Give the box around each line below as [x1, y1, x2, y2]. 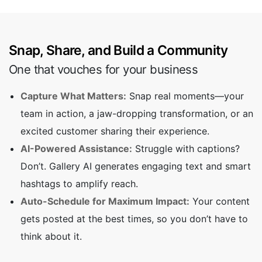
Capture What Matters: [20, 90, 126, 102]
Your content [189, 195, 250, 208]
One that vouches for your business [9, 62, 198, 77]
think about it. [20, 230, 82, 243]
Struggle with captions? [132, 143, 240, 155]
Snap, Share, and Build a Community [9, 42, 228, 59]
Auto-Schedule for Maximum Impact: [20, 195, 189, 208]
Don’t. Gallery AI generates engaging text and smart [20, 160, 251, 173]
